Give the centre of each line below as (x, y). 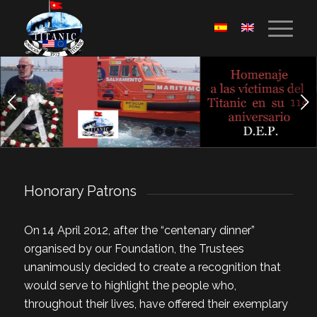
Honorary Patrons (80, 191)
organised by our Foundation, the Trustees (134, 248)
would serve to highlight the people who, (130, 285)
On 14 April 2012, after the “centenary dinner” (139, 230)
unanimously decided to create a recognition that (152, 267)
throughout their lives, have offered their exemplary (156, 304)
